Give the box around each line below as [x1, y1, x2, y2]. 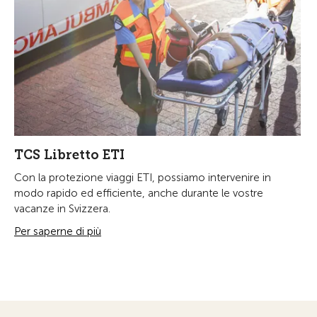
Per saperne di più [14, 224, 101, 238]
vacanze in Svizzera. [14, 202, 110, 215]
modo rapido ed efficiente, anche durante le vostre [14, 186, 263, 200]
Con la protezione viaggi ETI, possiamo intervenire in [14, 171, 271, 184]
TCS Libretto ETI [14, 146, 125, 163]
